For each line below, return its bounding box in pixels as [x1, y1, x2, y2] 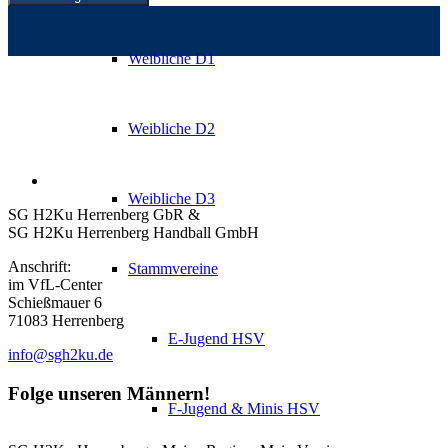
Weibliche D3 [128, 190, 215, 207]
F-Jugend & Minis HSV [168, 400, 320, 417]
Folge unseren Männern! [8, 383, 210, 405]
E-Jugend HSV [168, 330, 265, 347]
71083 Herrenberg [8, 312, 124, 330]
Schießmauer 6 [8, 294, 102, 312]
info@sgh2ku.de [8, 346, 113, 364]
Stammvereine [128, 260, 218, 277]
